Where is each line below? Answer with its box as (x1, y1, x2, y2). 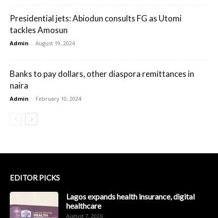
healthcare (66, 201, 101, 211)
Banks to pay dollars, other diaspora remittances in (10, 69, 194, 79)
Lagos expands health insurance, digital (66, 192, 195, 201)
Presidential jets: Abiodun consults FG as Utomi (10, 13, 182, 24)
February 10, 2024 (36, 95, 81, 103)
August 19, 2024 (36, 39, 75, 47)
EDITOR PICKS (10, 173, 60, 182)
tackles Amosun (10, 25, 68, 36)
